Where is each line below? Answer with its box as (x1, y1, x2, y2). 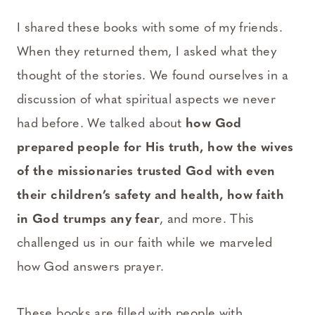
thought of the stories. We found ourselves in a (17, 69, 288, 83)
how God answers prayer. (17, 260, 165, 274)
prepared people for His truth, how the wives (17, 141, 294, 155)
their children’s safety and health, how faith (17, 188, 285, 202)
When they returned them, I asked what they (17, 45, 277, 59)
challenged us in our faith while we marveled (17, 236, 273, 250)
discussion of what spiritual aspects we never (17, 93, 276, 107)
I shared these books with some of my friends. (17, 21, 283, 35)
